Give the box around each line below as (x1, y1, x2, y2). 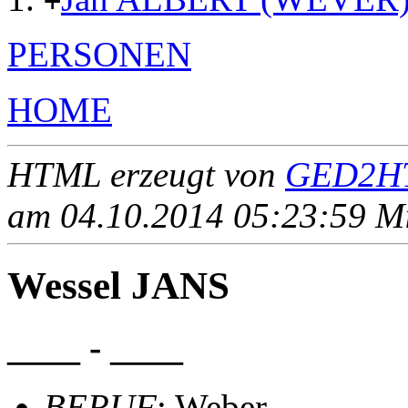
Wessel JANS (7, 264, 229, 308)
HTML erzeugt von (7, 155, 285, 195)
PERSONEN (7, 35, 191, 75)
